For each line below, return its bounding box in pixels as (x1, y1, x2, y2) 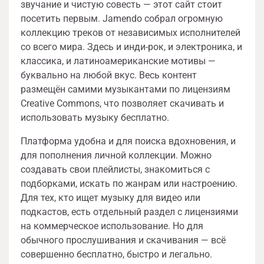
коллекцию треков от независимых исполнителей (21, 27, 240, 39)
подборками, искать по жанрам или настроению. (21, 178, 237, 190)
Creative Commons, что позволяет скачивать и (21, 98, 224, 110)
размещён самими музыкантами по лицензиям (21, 84, 230, 95)
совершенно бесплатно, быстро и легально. (21, 249, 212, 260)
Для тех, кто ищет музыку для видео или (21, 192, 200, 204)
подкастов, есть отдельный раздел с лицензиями (21, 206, 238, 218)
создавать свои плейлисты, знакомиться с (21, 164, 210, 176)
